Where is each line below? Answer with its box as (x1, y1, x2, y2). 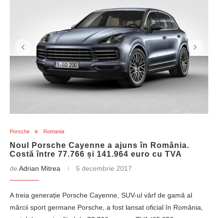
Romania (43, 128, 64, 134)
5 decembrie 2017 (76, 164, 132, 172)
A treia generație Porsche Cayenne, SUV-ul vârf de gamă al (10, 191, 192, 199)
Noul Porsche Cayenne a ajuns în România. (10, 141, 189, 149)
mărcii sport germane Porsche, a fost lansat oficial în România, (10, 203, 203, 211)
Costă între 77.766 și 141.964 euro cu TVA (10, 150, 182, 158)
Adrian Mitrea (19, 164, 60, 172)
